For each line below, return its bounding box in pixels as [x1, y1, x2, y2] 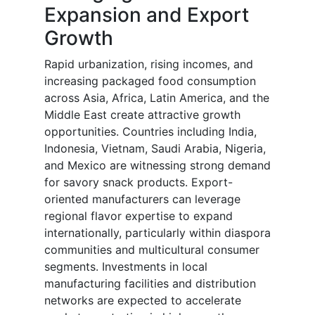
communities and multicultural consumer [44, 243, 259, 257]
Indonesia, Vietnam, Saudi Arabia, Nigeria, [44, 141, 266, 156]
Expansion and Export [44, 3, 249, 27]
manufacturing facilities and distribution [44, 276, 256, 291]
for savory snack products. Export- [44, 175, 233, 190]
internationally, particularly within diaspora [44, 226, 271, 240]
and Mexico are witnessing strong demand [44, 158, 271, 173]
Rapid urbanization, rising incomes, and [44, 57, 253, 72]
